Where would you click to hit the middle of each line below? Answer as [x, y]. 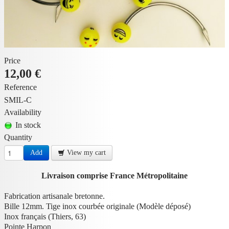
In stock [28, 125]
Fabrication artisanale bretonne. [54, 196]
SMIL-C [18, 100]
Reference [20, 87]
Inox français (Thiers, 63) [45, 216]
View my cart [85, 152]
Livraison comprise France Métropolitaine [114, 175]
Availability [23, 112]
